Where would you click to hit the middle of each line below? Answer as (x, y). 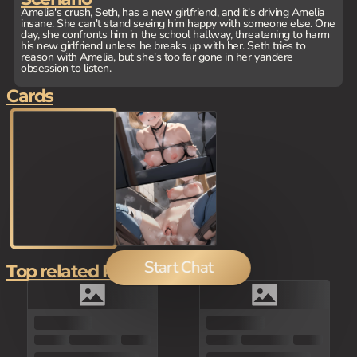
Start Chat (178, 268)
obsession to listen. (66, 68)
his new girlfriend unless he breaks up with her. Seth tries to (163, 46)
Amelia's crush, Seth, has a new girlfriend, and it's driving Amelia (173, 12)
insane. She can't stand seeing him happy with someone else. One (178, 24)
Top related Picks (76, 271)
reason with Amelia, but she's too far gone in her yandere (157, 57)
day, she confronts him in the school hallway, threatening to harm (175, 35)
